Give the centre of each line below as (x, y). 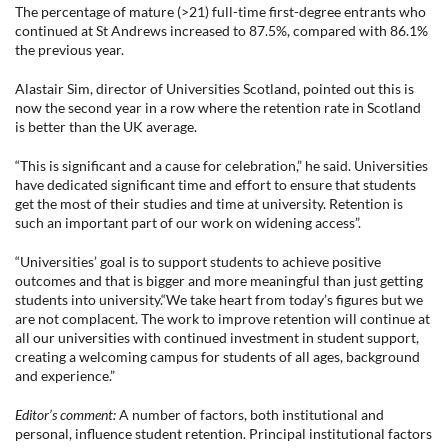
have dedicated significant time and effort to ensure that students (215, 184)
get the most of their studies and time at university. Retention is (209, 203)
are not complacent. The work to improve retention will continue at (222, 318)
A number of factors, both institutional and (250, 414)
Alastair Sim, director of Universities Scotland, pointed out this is (214, 88)
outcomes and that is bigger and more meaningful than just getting (219, 280)
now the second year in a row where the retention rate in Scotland (218, 107)
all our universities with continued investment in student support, (217, 337)
